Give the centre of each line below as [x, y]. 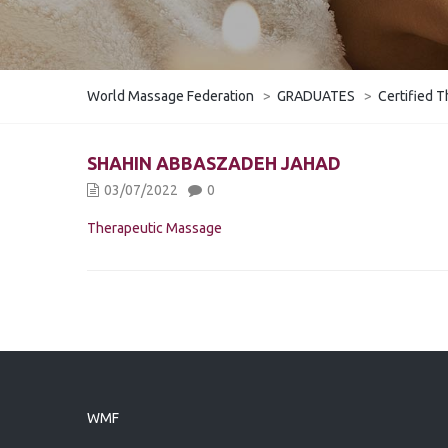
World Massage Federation [170, 96]
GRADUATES [316, 96]
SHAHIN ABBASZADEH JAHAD [214, 163]
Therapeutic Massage [154, 228]
